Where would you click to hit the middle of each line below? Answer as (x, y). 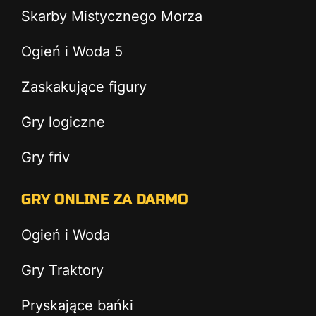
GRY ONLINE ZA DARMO (105, 199)
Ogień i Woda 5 (72, 51)
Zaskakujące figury (84, 87)
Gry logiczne (63, 122)
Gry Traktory (62, 270)
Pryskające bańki (77, 305)
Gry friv (45, 157)
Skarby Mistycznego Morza (112, 16)
